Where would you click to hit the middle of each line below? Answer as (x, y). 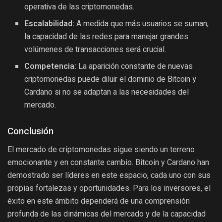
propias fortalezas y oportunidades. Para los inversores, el (109, 188)
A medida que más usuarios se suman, (142, 24)
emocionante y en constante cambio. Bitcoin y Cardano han (108, 162)
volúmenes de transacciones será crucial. (95, 50)
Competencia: (51, 67)
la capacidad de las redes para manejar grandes (107, 37)
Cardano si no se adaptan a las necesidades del (107, 92)
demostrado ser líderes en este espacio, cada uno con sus (109, 175)
